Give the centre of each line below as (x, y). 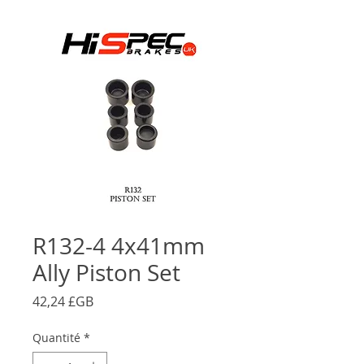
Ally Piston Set (106, 272)
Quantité (56, 337)
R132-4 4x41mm (119, 245)
